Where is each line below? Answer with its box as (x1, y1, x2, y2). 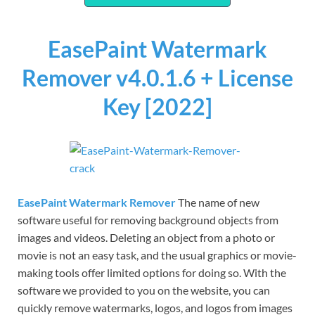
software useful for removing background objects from (18, 212, 278, 226)
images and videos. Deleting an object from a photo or (18, 230, 275, 244)
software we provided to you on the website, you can (18, 283, 270, 297)
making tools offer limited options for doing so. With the (18, 265, 286, 279)
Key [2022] (103, 92, 212, 120)
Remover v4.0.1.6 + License (22, 63, 293, 91)
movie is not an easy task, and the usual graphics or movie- (18, 247, 297, 262)
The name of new (178, 195, 259, 209)
